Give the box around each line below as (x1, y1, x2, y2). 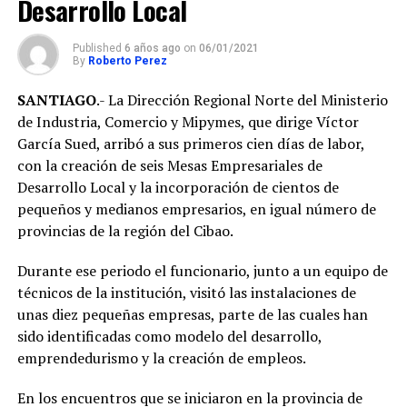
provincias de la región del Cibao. (16, 221, 233, 242)
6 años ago (124, 42, 181, 55)
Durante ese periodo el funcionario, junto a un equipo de (16, 261, 388, 282)
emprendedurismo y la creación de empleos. (16, 348, 306, 369)
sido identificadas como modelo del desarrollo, (16, 326, 322, 347)
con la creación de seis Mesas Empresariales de (16, 155, 323, 176)
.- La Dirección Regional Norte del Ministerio (95, 90, 388, 111)
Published (72, 42, 122, 55)
